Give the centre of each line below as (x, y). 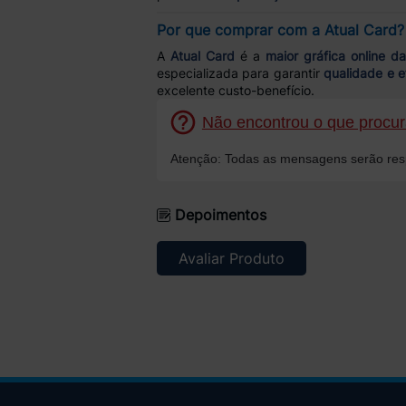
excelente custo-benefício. (236, 90)
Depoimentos (220, 215)
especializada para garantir (241, 72)
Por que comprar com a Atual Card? (280, 30)
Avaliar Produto (231, 259)
